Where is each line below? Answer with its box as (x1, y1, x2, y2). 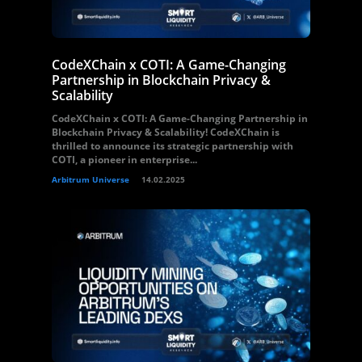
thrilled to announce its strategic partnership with (52, 139, 293, 153)
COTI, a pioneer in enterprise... (52, 153, 197, 166)
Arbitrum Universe (52, 174, 129, 185)
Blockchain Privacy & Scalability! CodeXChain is (52, 125, 280, 139)
